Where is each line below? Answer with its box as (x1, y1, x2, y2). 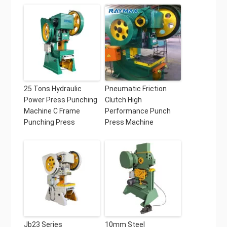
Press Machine (104, 118, 154, 126)
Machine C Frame (23, 106, 80, 115)
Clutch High (104, 95, 142, 104)
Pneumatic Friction (104, 84, 167, 93)
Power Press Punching (23, 95, 97, 104)
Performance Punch (104, 106, 171, 115)
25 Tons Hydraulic (23, 84, 82, 93)
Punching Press (23, 118, 75, 126)
